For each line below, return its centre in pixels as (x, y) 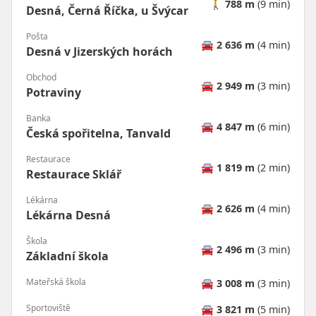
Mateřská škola (56, 281)
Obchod (41, 77)
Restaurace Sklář (74, 174)
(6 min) (272, 127)
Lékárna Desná (68, 215)
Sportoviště (48, 308)
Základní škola (67, 256)
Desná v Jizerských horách (99, 51)
